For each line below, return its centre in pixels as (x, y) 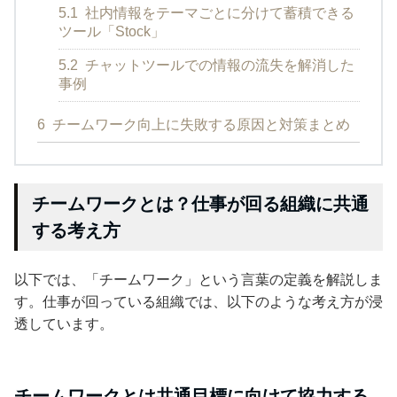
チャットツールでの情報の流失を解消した (218, 65)
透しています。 (64, 323)
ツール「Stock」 (112, 31)
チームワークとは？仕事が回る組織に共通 (200, 203)
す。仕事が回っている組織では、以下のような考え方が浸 (198, 301)
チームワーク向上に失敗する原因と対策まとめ (199, 124)
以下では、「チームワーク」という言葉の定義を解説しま (198, 279)
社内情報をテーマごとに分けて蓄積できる (218, 12)
